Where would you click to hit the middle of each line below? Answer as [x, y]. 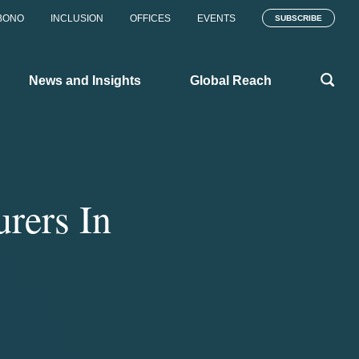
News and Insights [85, 80]
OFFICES [150, 18]
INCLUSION [77, 18]
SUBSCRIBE [298, 18]
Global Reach [231, 80]
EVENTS [216, 18]
